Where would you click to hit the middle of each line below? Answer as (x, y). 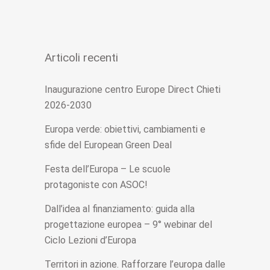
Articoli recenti (81, 58)
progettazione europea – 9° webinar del (128, 225)
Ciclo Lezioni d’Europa (90, 240)
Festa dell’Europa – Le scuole (108, 169)
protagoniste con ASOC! (96, 185)
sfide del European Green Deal (108, 145)
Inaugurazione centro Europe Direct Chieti (133, 90)
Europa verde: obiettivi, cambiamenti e (125, 130)
